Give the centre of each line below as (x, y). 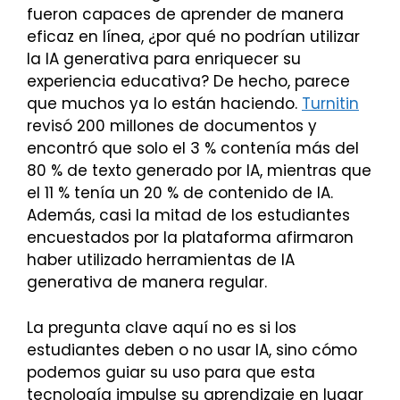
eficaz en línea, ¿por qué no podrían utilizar (193, 37)
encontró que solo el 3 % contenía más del (193, 149)
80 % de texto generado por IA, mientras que (199, 171)
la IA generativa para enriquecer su (164, 59)
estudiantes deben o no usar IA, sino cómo (192, 350)
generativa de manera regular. (147, 283)
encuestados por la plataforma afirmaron (190, 238)
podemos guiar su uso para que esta (171, 372)
